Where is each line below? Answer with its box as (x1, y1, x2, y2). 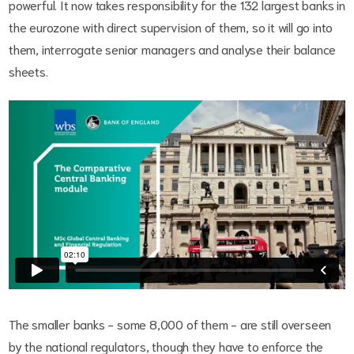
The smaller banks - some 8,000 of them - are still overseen (9, 315, 332, 332)
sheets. (9, 62, 48, 80)
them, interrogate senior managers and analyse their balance (9, 40, 337, 58)
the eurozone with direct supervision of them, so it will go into (9, 18, 333, 36)
